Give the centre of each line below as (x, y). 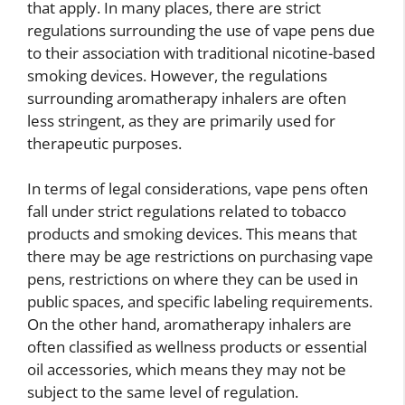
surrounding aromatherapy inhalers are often (187, 98)
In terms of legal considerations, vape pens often (198, 189)
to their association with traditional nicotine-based (201, 52)
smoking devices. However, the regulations (177, 75)
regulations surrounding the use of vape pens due (201, 30)
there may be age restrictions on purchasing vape (200, 257)
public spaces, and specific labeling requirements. (200, 302)
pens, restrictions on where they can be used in (193, 279)
